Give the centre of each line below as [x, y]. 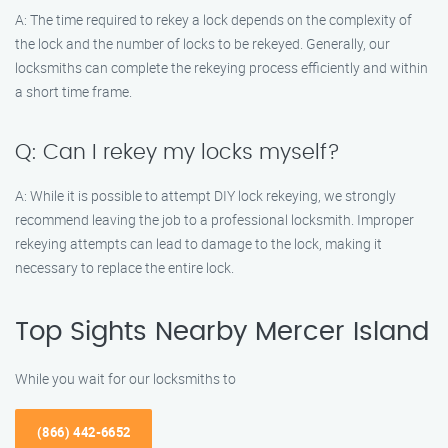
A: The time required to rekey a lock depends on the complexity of [213, 19]
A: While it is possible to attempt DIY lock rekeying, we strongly [205, 195]
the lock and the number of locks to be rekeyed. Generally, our [202, 43]
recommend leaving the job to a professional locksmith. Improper [214, 219]
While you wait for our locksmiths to [125, 378]
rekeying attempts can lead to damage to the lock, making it [198, 243]
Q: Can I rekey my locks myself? [177, 152]
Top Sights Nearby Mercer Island [222, 332]
